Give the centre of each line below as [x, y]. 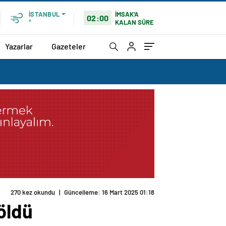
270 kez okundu [33, 192]
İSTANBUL [44, 14]
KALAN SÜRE [135, 22]
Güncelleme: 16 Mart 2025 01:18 [109, 192]
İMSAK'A [127, 14]
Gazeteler [69, 46]
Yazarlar [19, 46]
